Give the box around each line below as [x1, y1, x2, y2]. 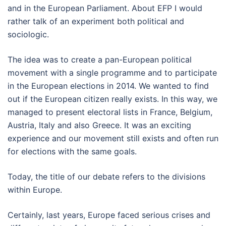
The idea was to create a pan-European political [8, 54, 192, 65]
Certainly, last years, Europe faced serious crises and [8, 210, 210, 220]
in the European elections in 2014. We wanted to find [8, 81, 209, 91]
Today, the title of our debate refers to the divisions [8, 172, 205, 182]
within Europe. [8, 185, 62, 195]
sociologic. [8, 29, 49, 39]
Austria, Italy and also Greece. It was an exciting [8, 120, 191, 130]
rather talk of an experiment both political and [8, 16, 184, 26]
